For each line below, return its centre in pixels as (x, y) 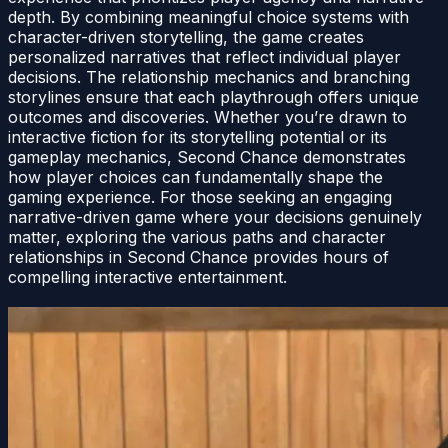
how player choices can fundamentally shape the (195, 177)
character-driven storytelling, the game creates (186, 37)
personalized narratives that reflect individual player (204, 57)
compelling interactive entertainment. (147, 277)
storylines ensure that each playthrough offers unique (213, 97)
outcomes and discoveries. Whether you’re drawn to (207, 117)
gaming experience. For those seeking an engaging (200, 197)
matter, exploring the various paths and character (197, 237)
